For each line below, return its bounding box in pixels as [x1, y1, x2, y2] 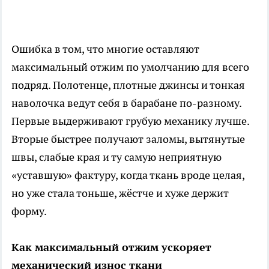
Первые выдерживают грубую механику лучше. [11, 114, 249, 128]
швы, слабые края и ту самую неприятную [11, 150, 222, 165]
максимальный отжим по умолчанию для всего [11, 60, 249, 74]
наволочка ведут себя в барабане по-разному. [11, 96, 241, 110]
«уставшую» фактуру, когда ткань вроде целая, [11, 168, 244, 183]
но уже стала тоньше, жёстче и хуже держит [11, 186, 229, 201]
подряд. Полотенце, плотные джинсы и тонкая [11, 78, 245, 92]
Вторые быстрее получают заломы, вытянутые [11, 132, 245, 147]
